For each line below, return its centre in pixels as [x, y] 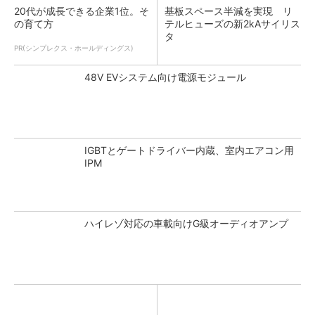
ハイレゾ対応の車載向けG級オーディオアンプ [186, 223]
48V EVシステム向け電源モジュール [165, 77]
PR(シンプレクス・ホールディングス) [74, 47]
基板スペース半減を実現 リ [229, 11]
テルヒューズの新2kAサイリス [232, 23]
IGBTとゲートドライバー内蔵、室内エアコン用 [189, 150]
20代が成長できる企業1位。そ [82, 11]
